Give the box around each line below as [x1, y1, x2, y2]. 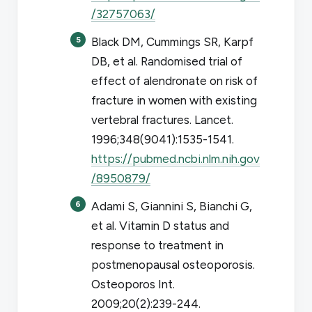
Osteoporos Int [91, 276, 173, 291]
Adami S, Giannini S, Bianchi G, [91, 198, 252, 213]
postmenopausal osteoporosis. [91, 257, 255, 272]
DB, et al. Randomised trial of [91, 54, 242, 68]
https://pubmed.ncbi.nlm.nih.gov [91, 151, 260, 166]
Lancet [194, 112, 231, 127]
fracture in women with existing [91, 93, 257, 107]
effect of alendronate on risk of [91, 73, 258, 88]
